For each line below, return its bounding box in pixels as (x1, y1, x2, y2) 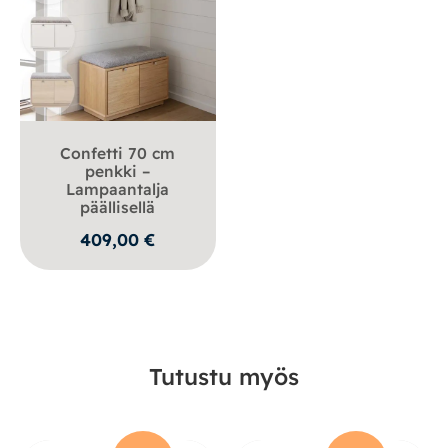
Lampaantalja (66, 179, 170, 200)
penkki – (85, 161, 151, 182)
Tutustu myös (149, 361, 299, 391)
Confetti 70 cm (60, 143, 176, 164)
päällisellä (80, 197, 156, 218)
